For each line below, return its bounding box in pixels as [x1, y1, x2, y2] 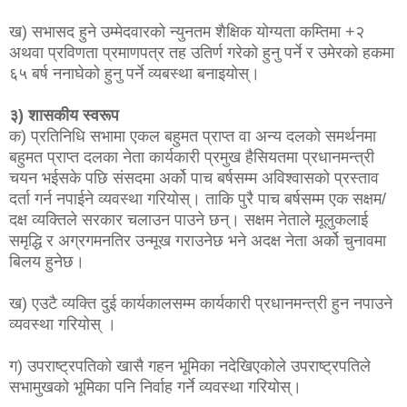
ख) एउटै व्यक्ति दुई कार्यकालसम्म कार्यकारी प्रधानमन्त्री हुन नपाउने [9, 293, 392, 313]
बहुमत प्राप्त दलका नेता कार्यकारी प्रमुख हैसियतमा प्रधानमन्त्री [9, 147, 374, 166]
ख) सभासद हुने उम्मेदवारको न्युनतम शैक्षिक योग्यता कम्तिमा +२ [9, 22, 364, 41]
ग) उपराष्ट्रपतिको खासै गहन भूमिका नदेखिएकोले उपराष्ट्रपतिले [9, 356, 371, 375]
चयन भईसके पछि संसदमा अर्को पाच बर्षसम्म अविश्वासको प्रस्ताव [9, 168, 379, 187]
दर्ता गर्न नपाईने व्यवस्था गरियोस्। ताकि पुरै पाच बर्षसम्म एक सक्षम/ [9, 189, 386, 208]
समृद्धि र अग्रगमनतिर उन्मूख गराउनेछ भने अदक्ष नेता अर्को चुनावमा [9, 231, 386, 250]
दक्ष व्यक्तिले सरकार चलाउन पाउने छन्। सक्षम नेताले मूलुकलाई [9, 210, 368, 229]
